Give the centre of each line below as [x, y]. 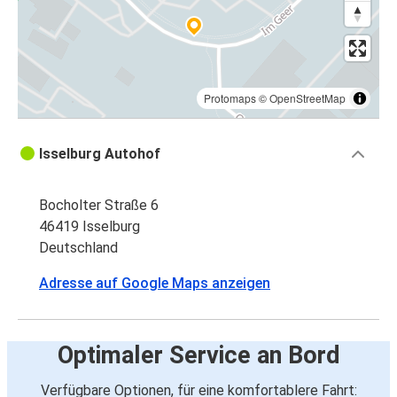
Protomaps [230, 98]
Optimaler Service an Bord [198, 356]
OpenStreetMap [307, 98]
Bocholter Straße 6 [99, 206]
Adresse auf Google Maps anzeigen [155, 284]
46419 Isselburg [90, 227]
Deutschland [78, 248]
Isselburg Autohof [100, 154]
